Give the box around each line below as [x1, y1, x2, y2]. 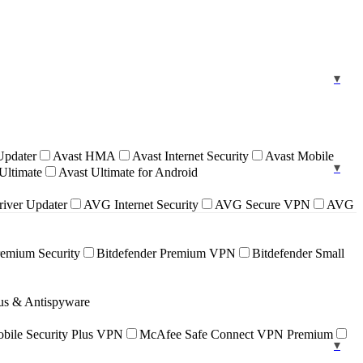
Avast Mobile [265, 148, 334, 163]
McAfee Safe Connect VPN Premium [139, 327, 333, 341]
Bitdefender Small [252, 246, 344, 260]
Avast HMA [53, 148, 116, 163]
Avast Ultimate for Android [58, 164, 198, 179]
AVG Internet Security [83, 197, 199, 211]
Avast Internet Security [132, 148, 249, 163]
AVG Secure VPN [215, 197, 310, 211]
